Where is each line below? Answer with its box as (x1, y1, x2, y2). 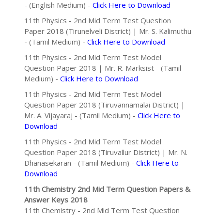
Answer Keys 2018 (24, 195, 88, 204)
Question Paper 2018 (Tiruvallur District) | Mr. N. (24, 147, 187, 157)
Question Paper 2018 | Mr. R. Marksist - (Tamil (24, 63, 181, 73)
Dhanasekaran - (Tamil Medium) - (24, 158, 136, 168)
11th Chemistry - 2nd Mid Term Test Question (24, 205, 180, 215)
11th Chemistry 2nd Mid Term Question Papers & (24, 184, 190, 194)
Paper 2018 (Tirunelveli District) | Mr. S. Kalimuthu (24, 26, 191, 36)
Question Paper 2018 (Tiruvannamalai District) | (24, 100, 185, 109)
